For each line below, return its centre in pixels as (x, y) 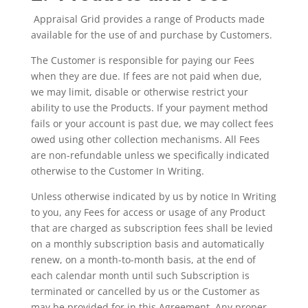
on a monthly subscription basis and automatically (147, 244)
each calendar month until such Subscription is (140, 275)
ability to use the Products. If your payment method (149, 108)
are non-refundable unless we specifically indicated (150, 155)
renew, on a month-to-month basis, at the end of (143, 260)
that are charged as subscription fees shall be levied (152, 228)
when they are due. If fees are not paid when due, (146, 76)
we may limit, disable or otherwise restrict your (139, 92)
